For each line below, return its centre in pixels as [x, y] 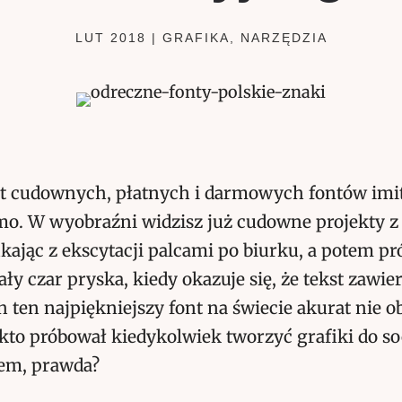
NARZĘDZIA [284, 37]
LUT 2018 [110, 37]
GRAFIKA [196, 37]
